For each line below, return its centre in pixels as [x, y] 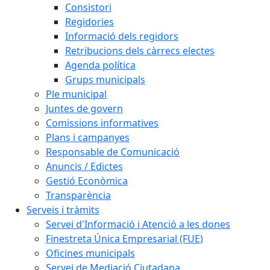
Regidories [89, 22]
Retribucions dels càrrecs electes [140, 51]
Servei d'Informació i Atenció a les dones [138, 224]
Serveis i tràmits [63, 210]
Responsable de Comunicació [113, 152]
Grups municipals [105, 80]
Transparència [78, 195]
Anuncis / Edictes [84, 166]
